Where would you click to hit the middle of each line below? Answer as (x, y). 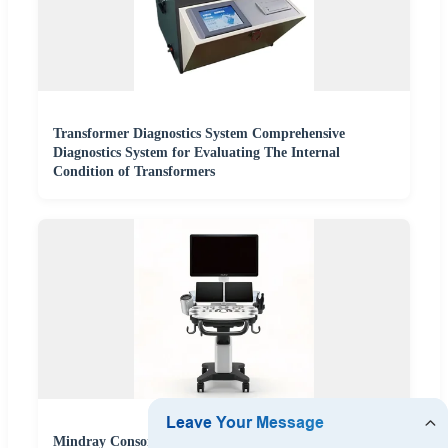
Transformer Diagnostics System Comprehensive (199, 134)
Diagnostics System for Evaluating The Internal (196, 153)
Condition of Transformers (134, 172)
